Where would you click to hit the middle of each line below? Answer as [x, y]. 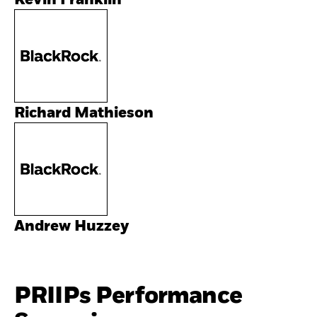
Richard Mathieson [84, 113]
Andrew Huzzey [72, 226]
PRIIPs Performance [128, 296]
